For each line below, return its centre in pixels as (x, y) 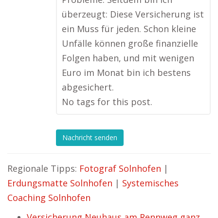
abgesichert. (88, 87)
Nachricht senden (90, 138)
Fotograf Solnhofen (120, 168)
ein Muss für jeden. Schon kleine (129, 29)
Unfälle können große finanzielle (130, 43)
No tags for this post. (107, 102)
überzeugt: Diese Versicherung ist (133, 14)
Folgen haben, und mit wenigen (128, 58)
